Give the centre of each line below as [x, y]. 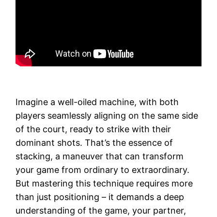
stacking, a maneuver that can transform [100, 156]
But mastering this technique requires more [104, 184]
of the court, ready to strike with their [93, 129]
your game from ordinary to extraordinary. [102, 170]
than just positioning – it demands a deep [100, 197]
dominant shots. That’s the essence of [94, 143]
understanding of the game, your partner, [101, 211]
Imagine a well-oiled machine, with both [97, 102]
